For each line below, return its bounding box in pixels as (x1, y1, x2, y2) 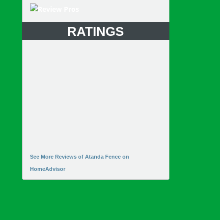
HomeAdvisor (29, 166, 65, 172)
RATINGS (67, 24, 124, 39)
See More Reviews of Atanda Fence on (29, 154, 129, 160)
